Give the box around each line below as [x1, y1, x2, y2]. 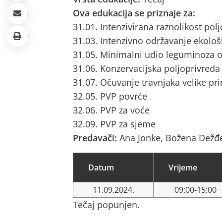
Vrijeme [168, 162, 197, 173]
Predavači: [73, 132, 119, 144]
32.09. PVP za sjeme [73, 118, 156, 130]
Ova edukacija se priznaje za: [73, 7, 195, 19]
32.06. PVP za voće [73, 104, 150, 116]
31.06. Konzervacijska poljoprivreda [73, 62, 220, 74]
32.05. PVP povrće [73, 90, 147, 102]
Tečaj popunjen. [73, 199, 140, 211]
